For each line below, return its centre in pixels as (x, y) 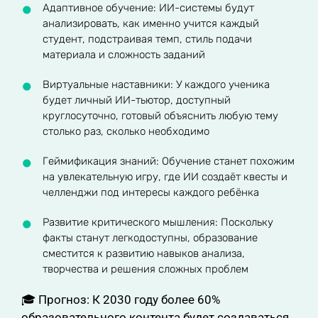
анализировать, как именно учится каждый (151, 23)
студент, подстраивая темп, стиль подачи (147, 39)
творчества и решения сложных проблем (146, 269)
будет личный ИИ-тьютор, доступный (137, 100)
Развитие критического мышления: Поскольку (158, 222)
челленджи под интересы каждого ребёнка (151, 192)
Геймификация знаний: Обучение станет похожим (169, 161)
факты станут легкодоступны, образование (150, 238)
